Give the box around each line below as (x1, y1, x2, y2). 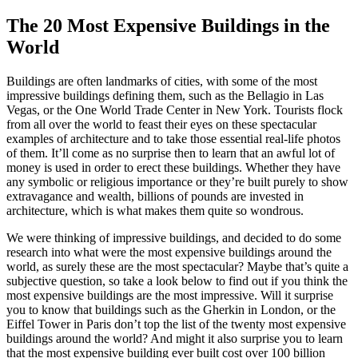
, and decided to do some (216, 230, 341, 245)
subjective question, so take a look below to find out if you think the (6, 273, 348, 288)
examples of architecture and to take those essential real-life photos (6, 131, 340, 145)
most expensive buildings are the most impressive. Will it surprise (6, 288, 333, 302)
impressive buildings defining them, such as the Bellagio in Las (6, 88, 324, 102)
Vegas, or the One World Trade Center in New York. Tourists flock (6, 102, 343, 117)
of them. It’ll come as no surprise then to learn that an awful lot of (6, 145, 335, 160)
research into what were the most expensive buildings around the (6, 245, 332, 259)
